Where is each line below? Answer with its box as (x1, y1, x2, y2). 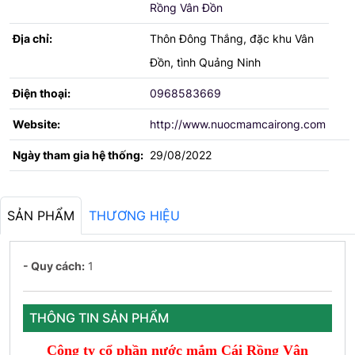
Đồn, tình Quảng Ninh (150, 55, 261, 69)
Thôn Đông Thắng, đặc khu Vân (150, 32, 314, 45)
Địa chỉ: (13, 32, 52, 45)
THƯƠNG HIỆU (89, 208, 180, 223)
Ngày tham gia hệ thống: (13, 148, 143, 162)
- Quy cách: (23, 259, 85, 273)
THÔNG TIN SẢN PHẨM (29, 310, 169, 326)
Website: (13, 117, 60, 131)
